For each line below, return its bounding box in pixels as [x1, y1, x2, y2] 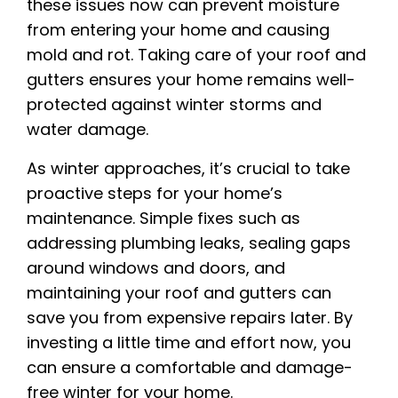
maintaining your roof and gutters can [27, 282, 331, 305]
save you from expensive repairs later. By [27, 306, 353, 330]
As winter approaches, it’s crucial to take [27, 157, 350, 180]
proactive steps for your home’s [27, 182, 283, 205]
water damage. [27, 118, 148, 141]
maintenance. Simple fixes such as [27, 207, 300, 230]
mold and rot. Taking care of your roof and [27, 44, 366, 67]
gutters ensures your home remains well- [27, 68, 355, 92]
